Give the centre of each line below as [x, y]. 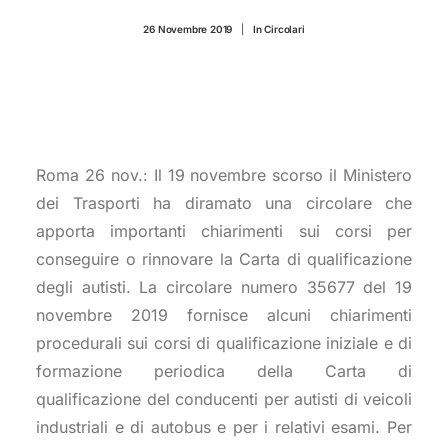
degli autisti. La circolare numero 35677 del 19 [224, 287]
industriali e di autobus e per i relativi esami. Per [224, 427]
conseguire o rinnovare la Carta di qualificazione [224, 259]
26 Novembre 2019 [188, 29]
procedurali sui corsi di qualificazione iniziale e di [224, 343]
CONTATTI [77, 19]
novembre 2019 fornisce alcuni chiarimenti [224, 315]
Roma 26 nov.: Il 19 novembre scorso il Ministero [224, 175]
